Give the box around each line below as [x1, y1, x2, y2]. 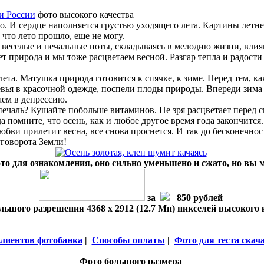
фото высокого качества [35, 9, 134, 19]
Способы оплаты [91, 235, 165, 245]
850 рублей [170, 193, 223, 203]
